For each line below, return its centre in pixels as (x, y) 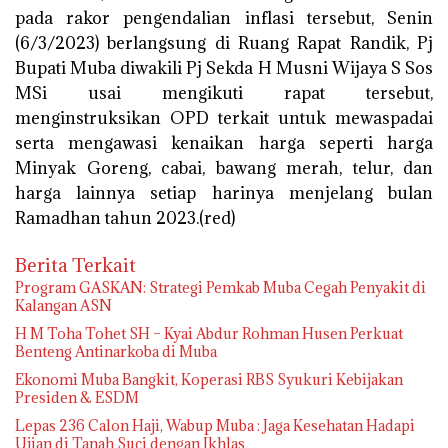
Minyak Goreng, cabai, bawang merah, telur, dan (224, 168)
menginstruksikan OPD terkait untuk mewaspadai (224, 118)
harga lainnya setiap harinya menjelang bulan (224, 193)
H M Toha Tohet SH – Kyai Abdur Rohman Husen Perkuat (209, 334)
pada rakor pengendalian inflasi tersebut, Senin (224, 18)
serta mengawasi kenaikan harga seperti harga (224, 143)
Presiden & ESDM (77, 398)
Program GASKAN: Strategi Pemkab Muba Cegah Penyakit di (220, 288)
